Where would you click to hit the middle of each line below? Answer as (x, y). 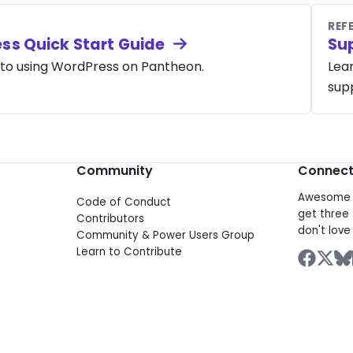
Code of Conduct (124, 202)
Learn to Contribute (130, 251)
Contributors (111, 218)
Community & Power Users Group (166, 235)
